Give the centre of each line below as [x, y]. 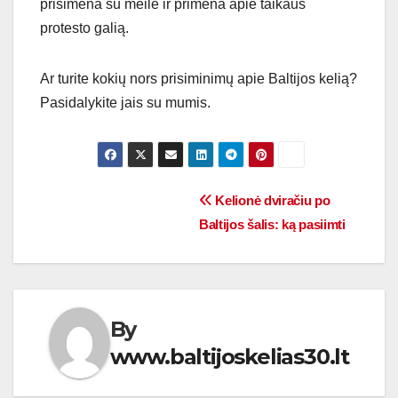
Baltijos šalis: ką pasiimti [272, 225]
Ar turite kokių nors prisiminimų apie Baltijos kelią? [199, 79]
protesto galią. [84, 28]
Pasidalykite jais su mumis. [125, 103]
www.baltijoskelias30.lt [229, 357]
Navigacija [109, 206]
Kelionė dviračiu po [271, 201]
